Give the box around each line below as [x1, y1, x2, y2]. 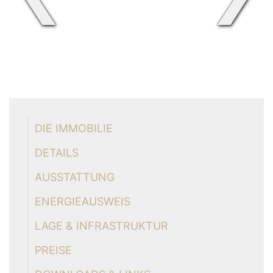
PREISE [35, 244, 72, 257]
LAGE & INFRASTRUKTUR [35, 219, 168, 232]
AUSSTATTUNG [35, 171, 115, 183]
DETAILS [35, 146, 79, 159]
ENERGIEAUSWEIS [35, 195, 130, 208]
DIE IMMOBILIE [35, 122, 113, 135]
